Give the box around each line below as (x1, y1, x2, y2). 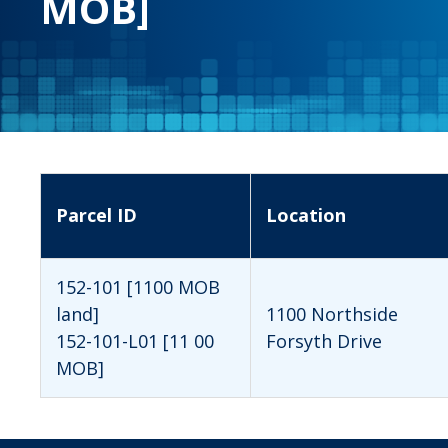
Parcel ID (56, 202, 137, 227)
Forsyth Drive (266, 328, 382, 353)
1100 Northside (266, 301, 398, 326)
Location (266, 202, 346, 227)
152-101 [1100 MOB (56, 274, 220, 299)
